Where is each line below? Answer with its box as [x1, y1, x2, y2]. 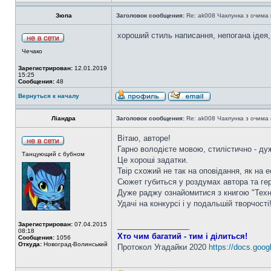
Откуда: [18, 241, 42, 247]
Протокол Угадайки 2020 [117, 243, 209, 252]
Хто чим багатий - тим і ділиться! [117, 232, 247, 241]
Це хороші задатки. [117, 155, 188, 165]
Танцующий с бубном [22, 151, 85, 157]
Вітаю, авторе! [117, 134, 171, 143]
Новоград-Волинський [42, 241, 108, 247]
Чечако [22, 48, 42, 54]
